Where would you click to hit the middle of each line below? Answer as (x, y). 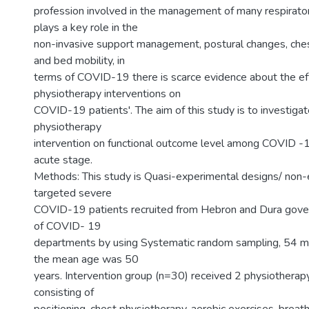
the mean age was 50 (86, 259)
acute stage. (63, 160)
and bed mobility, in (79, 61)
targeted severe (73, 193)
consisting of (64, 292)
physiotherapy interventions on (107, 94)
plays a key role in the (86, 28)
